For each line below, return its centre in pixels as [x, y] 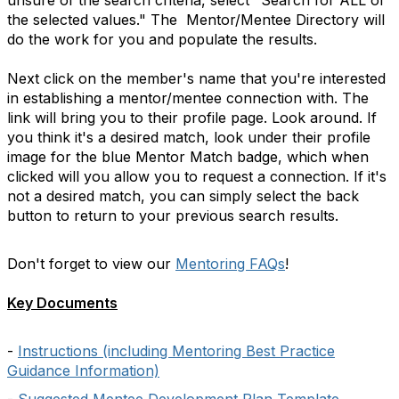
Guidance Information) [83, 370]
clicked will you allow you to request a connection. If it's [197, 176]
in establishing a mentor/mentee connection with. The [188, 98]
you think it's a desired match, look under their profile [189, 137]
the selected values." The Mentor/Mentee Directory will [196, 20]
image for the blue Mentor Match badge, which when [188, 157]
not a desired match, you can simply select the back [183, 196]
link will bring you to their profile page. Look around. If [192, 118]
